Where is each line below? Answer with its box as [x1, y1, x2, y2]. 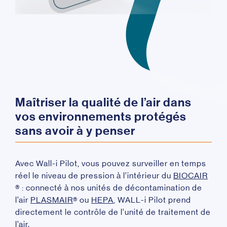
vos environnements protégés [15, 109, 186, 124]
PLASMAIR [30, 195, 73, 205]
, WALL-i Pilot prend [113, 195, 191, 205]
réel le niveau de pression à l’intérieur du [15, 171, 173, 181]
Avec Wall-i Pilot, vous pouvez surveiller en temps [15, 159, 206, 169]
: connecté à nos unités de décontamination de [20, 183, 202, 193]
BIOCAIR [173, 171, 208, 181]
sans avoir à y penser [15, 124, 135, 138]
